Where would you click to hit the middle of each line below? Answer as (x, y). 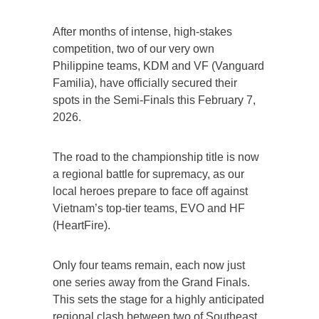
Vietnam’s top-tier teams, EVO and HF (149, 209)
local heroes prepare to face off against (150, 192)
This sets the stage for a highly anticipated (158, 300)
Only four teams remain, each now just (149, 266)
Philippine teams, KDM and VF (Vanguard (158, 66)
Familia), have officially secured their (145, 83)
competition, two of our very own (134, 49)
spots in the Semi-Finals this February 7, (154, 100)
